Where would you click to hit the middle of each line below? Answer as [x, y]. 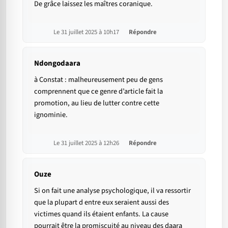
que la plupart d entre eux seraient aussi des [102, 202]
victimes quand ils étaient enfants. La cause [101, 214]
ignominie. [51, 115]
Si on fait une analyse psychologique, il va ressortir [112, 190]
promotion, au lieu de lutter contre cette [97, 103]
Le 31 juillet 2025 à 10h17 [87, 32]
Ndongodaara [57, 63]
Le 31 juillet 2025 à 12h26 [87, 143]
